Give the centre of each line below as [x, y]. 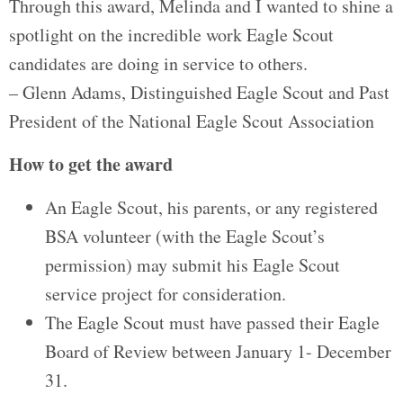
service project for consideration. [166, 294]
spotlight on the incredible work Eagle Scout [171, 35]
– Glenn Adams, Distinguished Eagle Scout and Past [199, 92]
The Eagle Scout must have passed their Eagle [212, 322]
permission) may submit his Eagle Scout [193, 265]
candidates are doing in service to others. [158, 63]
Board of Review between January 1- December [218, 351]
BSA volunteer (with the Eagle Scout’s [185, 236]
